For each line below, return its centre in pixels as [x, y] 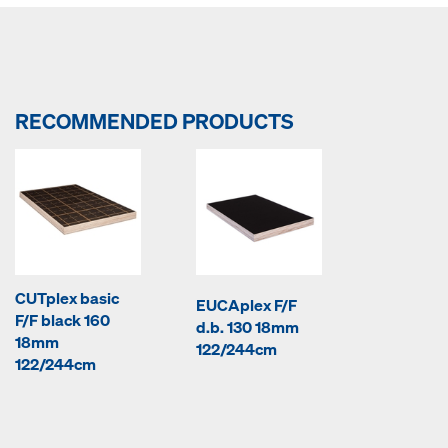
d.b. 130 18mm [247, 327]
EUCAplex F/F [246, 305]
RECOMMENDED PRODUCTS [154, 121]
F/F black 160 [62, 320]
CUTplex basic [67, 298]
